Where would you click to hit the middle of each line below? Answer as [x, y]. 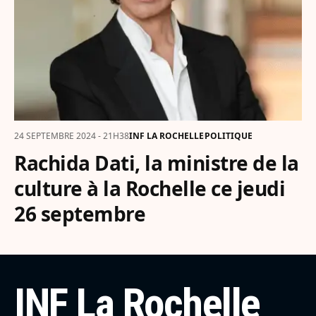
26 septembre [80, 214]
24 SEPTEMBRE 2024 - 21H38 [72, 136]
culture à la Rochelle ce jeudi [150, 189]
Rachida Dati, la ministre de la [157, 163]
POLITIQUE [229, 136]
